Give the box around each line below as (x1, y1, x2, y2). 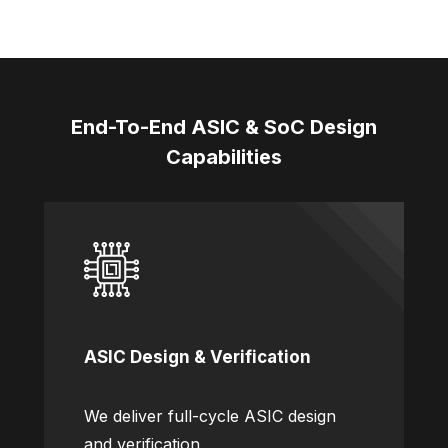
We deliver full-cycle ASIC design (84, 406, 336, 427)
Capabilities (166, 145, 282, 170)
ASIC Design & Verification (84, 347, 311, 368)
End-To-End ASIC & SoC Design (71, 115, 377, 140)
